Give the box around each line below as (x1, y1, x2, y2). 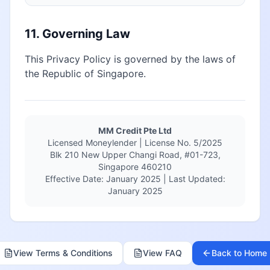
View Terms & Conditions (13, 248, 113, 258)
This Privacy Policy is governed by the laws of (25, 53, 236, 65)
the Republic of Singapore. (25, 67, 146, 80)
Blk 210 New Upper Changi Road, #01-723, (49, 149, 221, 160)
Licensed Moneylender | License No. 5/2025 (48, 137, 222, 148)
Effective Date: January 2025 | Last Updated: (45, 174, 225, 184)
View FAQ (143, 248, 182, 258)
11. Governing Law (25, 27, 130, 41)
